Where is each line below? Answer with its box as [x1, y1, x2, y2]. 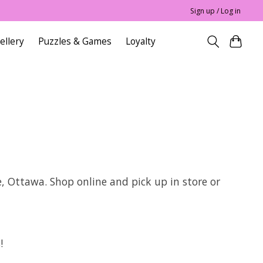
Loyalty [126, 35, 156, 48]
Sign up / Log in [190, 5, 241, 16]
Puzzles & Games [38, 35, 112, 48]
